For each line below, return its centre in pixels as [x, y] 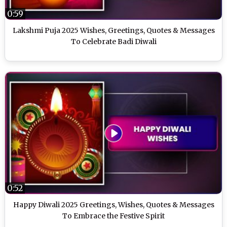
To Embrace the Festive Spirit [113, 216]
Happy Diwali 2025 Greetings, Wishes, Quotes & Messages [113, 205]
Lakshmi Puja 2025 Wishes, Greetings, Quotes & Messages [113, 31]
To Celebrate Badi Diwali [113, 42]
